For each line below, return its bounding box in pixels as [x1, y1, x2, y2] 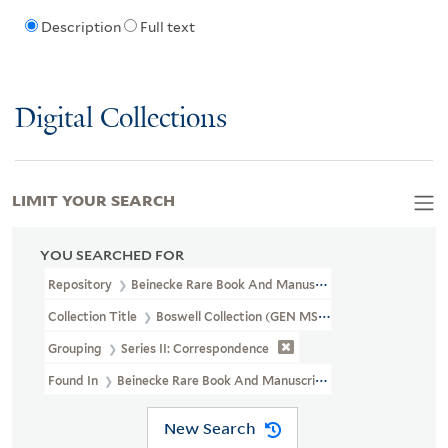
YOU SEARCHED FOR [40, 246, 184, 263]
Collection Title [48, 308, 140, 324]
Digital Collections [15, 103, 227, 135]
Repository [48, 276, 115, 292]
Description [40, 19, 121, 36]
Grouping [48, 340, 106, 356]
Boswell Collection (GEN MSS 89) [156, 308, 347, 324]
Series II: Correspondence [121, 340, 270, 356]
